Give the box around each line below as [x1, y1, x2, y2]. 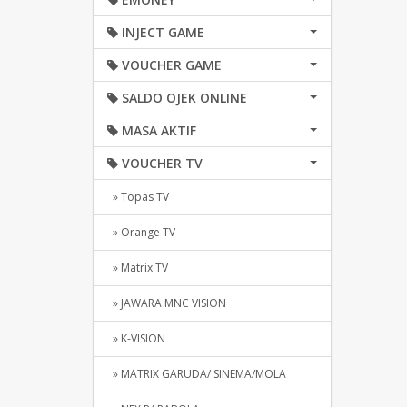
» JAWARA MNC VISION [107, 295, 226, 311]
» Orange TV [107, 224, 175, 240]
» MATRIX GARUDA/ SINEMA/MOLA [107, 366, 286, 382]
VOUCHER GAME [118, 56, 222, 74]
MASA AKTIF [118, 122, 196, 139]
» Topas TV [107, 189, 169, 204]
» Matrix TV [107, 260, 168, 275]
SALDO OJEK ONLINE [118, 89, 247, 106]
